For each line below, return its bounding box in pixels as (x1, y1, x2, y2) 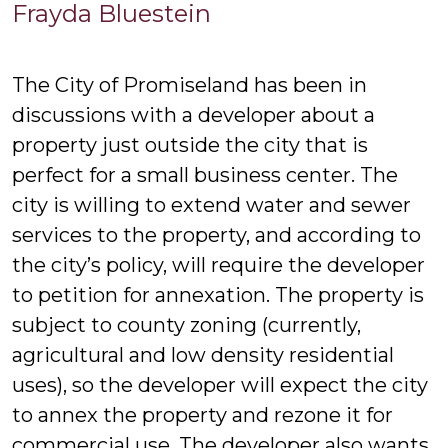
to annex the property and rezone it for (12, 403, 393, 427)
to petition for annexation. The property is (12, 283, 424, 307)
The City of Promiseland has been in (12, 73, 367, 97)
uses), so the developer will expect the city (12, 373, 428, 397)
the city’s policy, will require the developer (12, 253, 425, 277)
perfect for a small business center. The (12, 163, 398, 187)
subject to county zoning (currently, (12, 313, 361, 337)
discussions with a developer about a (12, 103, 375, 127)
